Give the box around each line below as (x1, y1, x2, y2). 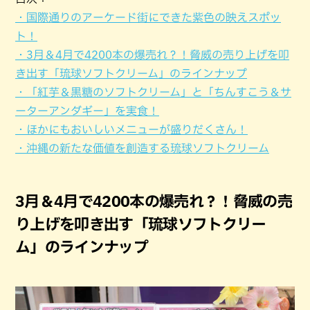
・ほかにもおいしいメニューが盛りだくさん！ (15, 124, 248, 135)
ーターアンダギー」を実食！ (15, 105, 159, 116)
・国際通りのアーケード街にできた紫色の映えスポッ (15, 12, 281, 23)
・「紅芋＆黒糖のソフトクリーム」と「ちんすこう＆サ (15, 86, 291, 98)
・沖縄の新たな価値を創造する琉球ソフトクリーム (15, 143, 269, 154)
